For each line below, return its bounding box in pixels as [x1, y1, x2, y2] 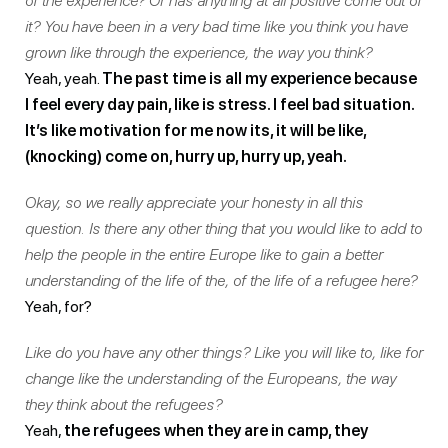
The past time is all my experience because [102, 68, 417, 88]
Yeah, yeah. [25, 68, 102, 88]
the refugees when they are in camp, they [64, 420, 368, 440]
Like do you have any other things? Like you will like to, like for [25, 342, 423, 362]
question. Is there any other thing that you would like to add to [25, 218, 422, 238]
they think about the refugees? [25, 394, 222, 414]
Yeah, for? [25, 296, 92, 316]
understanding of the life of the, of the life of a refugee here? [25, 270, 417, 290]
